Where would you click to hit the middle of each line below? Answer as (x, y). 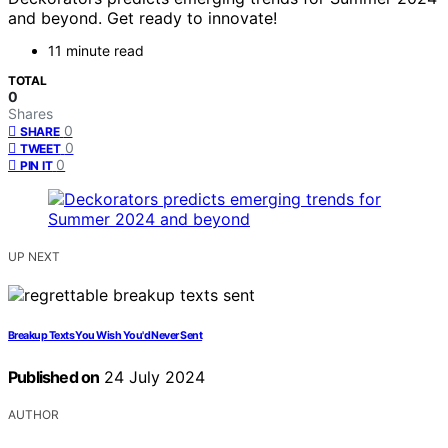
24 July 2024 (152, 377)
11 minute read (96, 51)
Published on (54, 377)
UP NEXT (34, 257)
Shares (30, 114)
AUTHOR (33, 415)
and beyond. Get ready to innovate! (142, 18)
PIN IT (36, 166)
